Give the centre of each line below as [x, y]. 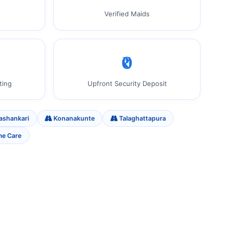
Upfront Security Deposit [127, 83]
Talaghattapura [141, 119]
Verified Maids [127, 14]
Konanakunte [73, 119]
